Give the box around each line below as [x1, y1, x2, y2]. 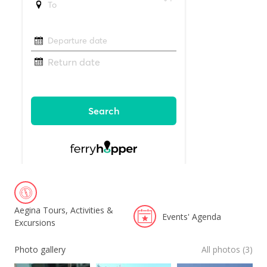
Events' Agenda [162, 210, 221, 222]
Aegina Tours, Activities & [14, 204, 113, 216]
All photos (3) [201, 244, 253, 255]
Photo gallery [14, 244, 66, 255]
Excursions [14, 217, 55, 228]
